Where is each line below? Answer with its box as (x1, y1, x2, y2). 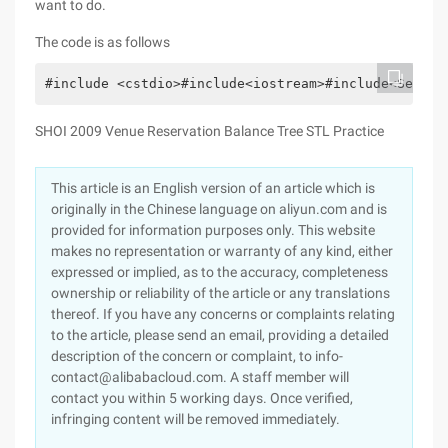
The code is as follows (35, 34, 170, 50)
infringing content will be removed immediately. (51, 411, 340, 427)
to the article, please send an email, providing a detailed (51, 327, 389, 343)
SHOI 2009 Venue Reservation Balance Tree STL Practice (35, 123, 384, 139)
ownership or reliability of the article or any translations (51, 285, 390, 301)
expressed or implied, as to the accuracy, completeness (51, 264, 388, 280)
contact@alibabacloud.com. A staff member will (51, 369, 349, 385)
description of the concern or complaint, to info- (51, 348, 343, 364)
